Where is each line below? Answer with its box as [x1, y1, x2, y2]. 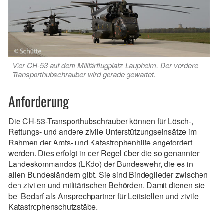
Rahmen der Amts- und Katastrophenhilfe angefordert [8, 137, 192, 148]
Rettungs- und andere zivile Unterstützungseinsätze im [8, 126, 197, 138]
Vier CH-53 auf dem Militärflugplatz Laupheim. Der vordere [12, 60, 198, 71]
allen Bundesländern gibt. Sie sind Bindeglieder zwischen [8, 169, 208, 181]
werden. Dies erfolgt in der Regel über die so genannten [8, 147, 201, 159]
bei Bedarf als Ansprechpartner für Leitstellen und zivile [8, 190, 199, 202]
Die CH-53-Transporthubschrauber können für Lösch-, [8, 115, 193, 127]
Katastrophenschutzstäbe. [8, 201, 98, 213]
